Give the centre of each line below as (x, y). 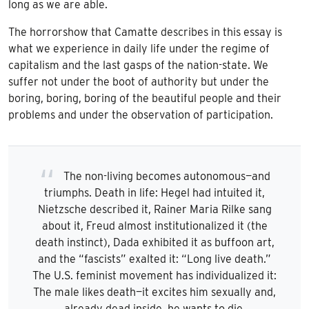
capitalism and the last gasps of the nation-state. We (138, 65)
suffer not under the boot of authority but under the (139, 81)
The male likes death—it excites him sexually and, (154, 292)
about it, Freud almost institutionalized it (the (154, 226)
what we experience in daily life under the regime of (139, 48)
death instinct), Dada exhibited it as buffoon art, (154, 242)
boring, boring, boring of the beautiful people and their (145, 98)
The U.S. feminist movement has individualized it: (154, 275)
